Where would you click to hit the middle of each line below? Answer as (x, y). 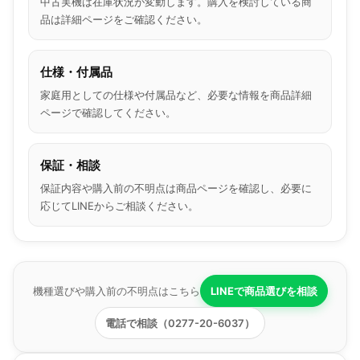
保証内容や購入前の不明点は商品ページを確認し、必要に (176, 188)
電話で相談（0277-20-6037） (180, 323)
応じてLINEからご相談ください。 (119, 206)
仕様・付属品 (76, 72)
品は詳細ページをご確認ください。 (124, 20)
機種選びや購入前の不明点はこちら (116, 291)
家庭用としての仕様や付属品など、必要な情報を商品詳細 (176, 95)
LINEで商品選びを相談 (264, 291)
